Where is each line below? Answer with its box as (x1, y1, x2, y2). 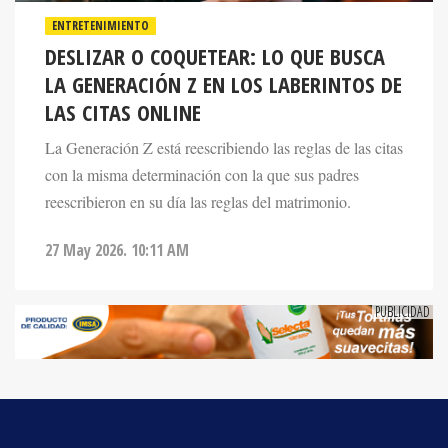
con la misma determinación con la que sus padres (45, 134, 359, 157)
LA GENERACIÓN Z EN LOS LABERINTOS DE (45, 39, 402, 71)
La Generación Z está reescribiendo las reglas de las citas (45, 107, 403, 130)
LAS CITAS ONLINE (45, 67, 201, 99)
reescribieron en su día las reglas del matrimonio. (45, 161, 351, 184)
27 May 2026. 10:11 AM (45, 209, 189, 232)
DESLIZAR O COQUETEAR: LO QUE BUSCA (45, 11, 385, 43)
